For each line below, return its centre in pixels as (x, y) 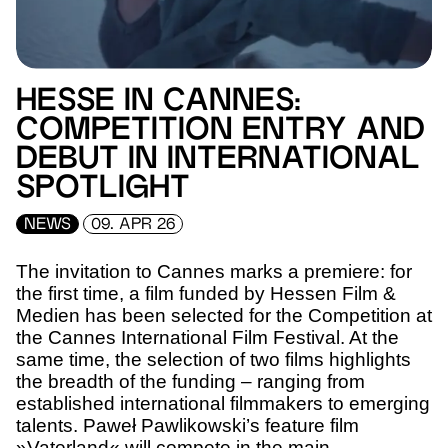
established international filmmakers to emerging (223, 404)
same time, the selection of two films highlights (213, 360)
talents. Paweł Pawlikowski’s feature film (187, 426)
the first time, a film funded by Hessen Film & (206, 294)
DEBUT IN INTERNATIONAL (218, 160)
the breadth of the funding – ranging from (190, 382)
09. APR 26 (133, 225)
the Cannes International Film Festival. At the (207, 338)
